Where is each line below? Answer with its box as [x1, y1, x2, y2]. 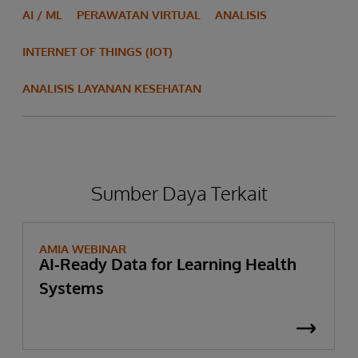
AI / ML [22, 6, 62, 22]
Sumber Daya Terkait [90, 180, 268, 205]
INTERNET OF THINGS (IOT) [22, 43, 173, 59]
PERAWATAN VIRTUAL [77, 6, 201, 22]
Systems [39, 276, 104, 298]
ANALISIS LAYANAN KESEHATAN [22, 80, 201, 96]
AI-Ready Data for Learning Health [39, 253, 296, 274]
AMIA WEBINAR [39, 241, 126, 257]
